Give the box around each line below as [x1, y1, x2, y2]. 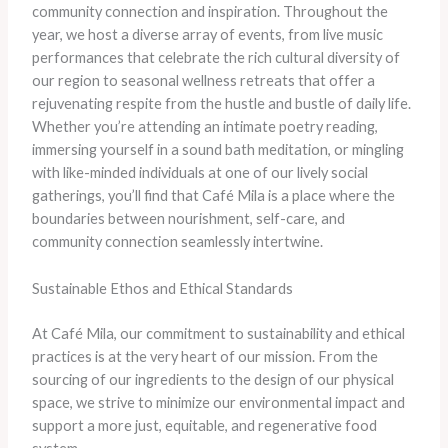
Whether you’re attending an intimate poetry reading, [31, 118, 378, 136]
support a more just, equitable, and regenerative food [31, 416, 377, 434]
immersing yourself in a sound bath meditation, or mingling [31, 141, 404, 159]
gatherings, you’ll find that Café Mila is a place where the [31, 187, 395, 205]
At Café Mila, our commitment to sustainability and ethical [31, 324, 405, 342]
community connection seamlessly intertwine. [31, 233, 323, 251]
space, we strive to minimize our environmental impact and [31, 393, 405, 411]
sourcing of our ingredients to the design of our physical [31, 370, 394, 388]
